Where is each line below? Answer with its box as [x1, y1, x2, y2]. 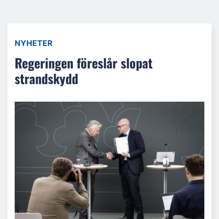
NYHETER [15, 38, 53, 48]
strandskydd [15, 69, 78, 88]
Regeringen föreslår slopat [15, 53, 153, 72]
